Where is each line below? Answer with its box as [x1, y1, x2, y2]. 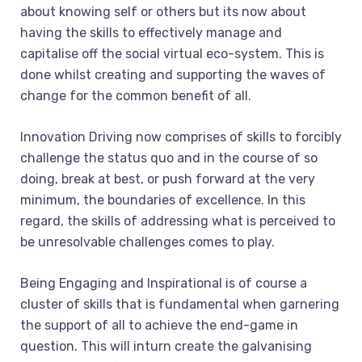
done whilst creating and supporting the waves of [20, 67, 326, 82]
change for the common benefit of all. [20, 88, 251, 103]
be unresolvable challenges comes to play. [20, 234, 275, 250]
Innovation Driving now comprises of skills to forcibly [20, 129, 342, 145]
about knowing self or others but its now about [20, 4, 306, 19]
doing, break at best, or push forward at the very [20, 171, 315, 187]
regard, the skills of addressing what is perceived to [20, 213, 335, 229]
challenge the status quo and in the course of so [20, 150, 318, 166]
